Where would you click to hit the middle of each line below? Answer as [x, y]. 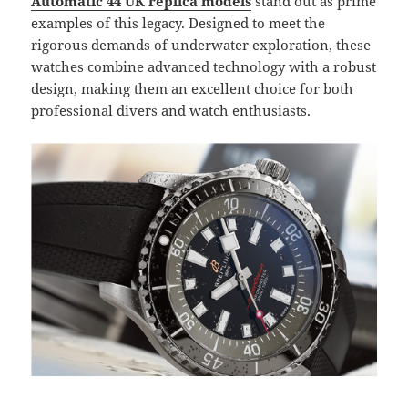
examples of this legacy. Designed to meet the [178, 23]
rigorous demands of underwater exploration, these [201, 45]
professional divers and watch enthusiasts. [171, 111]
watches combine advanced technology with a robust [204, 67]
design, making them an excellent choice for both [193, 89]
